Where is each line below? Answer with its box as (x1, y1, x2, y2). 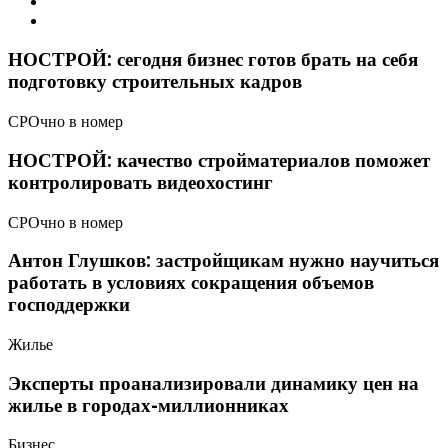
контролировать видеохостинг (8, 171, 273, 193)
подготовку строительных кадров (8, 71, 302, 93)
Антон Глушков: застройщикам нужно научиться (8, 250, 439, 272)
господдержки (8, 294, 130, 316)
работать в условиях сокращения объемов (8, 272, 374, 294)
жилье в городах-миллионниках (8, 394, 289, 416)
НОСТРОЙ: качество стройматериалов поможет (8, 149, 430, 171)
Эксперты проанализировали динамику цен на (8, 372, 419, 394)
